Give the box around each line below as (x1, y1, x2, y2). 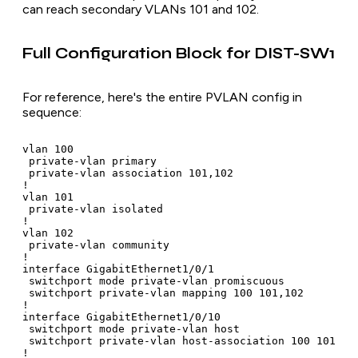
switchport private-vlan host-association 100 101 (22, 335, 336, 348)
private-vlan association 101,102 (22, 167, 233, 180)
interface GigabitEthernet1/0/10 (22, 311, 221, 324)
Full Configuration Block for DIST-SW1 (22, 44, 335, 62)
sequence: (22, 105, 82, 121)
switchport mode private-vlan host (22, 323, 240, 336)
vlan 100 (22, 143, 74, 156)
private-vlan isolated (22, 203, 163, 216)
